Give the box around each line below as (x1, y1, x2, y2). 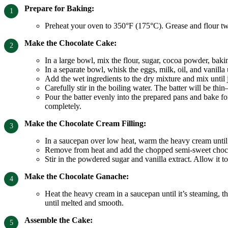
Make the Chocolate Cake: (24, 39, 117, 48)
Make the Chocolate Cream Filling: (24, 119, 146, 128)
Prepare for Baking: (24, 4, 94, 13)
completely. (45, 102, 81, 111)
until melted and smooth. (45, 198, 124, 208)
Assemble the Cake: (24, 216, 93, 225)
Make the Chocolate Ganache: (24, 172, 129, 181)
